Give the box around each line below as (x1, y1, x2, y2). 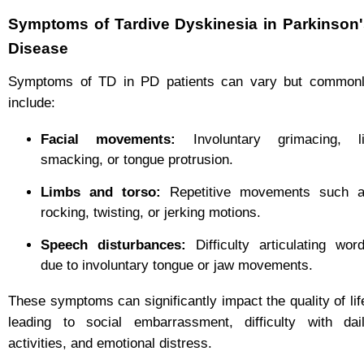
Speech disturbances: (41, 236, 186, 253)
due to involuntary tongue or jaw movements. (41, 257, 313, 273)
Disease (8, 39, 68, 57)
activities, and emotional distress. (8, 335, 212, 351)
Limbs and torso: (41, 184, 161, 200)
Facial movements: (41, 131, 176, 147)
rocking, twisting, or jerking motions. (41, 204, 261, 220)
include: (8, 94, 55, 110)
